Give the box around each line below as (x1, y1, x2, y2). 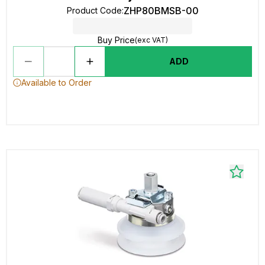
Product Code (66, 5, 122, 15)
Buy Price (97, 35, 135, 45)
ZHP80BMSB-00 (123, 5, 199, 17)
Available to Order (21, 77, 92, 88)
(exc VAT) (134, 35, 168, 44)
